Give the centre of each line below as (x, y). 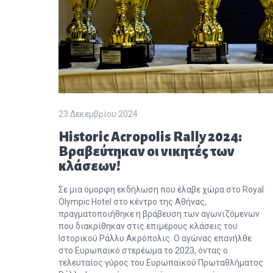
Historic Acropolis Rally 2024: (150, 136)
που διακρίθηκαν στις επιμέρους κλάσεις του (148, 225)
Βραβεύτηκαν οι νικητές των (147, 151)
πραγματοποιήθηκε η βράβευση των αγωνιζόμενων (159, 213)
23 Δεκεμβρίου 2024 (98, 113)
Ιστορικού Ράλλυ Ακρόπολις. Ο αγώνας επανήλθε (155, 238)
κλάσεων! (90, 166)
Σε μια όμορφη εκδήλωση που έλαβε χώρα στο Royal (161, 189)
